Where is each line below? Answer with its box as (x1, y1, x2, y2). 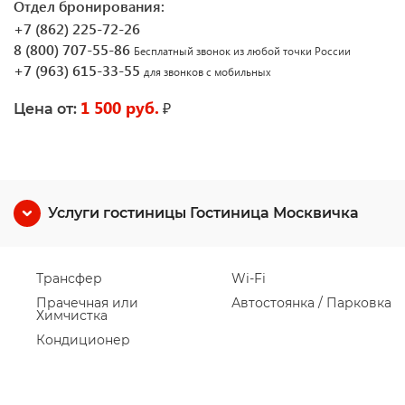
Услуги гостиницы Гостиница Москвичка (48, 204, 359, 221)
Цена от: (14, 100, 77, 118)
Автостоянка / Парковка (231, 295, 391, 311)
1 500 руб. (80, 96, 159, 118)
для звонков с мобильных (144, 65, 271, 79)
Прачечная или (36, 295, 138, 311)
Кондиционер (36, 332, 130, 348)
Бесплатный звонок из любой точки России (134, 44, 351, 58)
